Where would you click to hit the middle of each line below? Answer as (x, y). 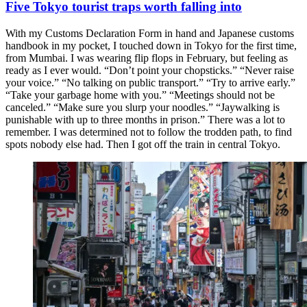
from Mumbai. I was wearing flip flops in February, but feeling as (147, 58)
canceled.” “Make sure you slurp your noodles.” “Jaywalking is (143, 107)
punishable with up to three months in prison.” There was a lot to (145, 119)
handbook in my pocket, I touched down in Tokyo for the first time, (151, 45)
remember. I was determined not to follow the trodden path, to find (149, 132)
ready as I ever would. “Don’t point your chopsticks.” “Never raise (150, 70)
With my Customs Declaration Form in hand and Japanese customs (150, 33)
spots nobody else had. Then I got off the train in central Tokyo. (143, 144)
